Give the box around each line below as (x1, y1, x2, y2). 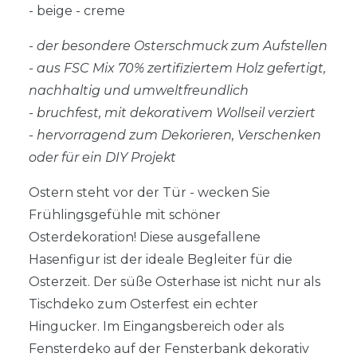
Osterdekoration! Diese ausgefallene (29, 229, 261, 245)
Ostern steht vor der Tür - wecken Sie (29, 185, 270, 201)
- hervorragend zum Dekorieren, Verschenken (29, 127, 321, 143)
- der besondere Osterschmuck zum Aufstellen (29, 38, 328, 54)
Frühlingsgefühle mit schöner (29, 207, 221, 223)
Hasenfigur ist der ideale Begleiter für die (29, 252, 292, 268)
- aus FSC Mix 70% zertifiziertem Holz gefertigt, (29, 61, 326, 76)
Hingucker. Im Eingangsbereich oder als (29, 319, 284, 335)
